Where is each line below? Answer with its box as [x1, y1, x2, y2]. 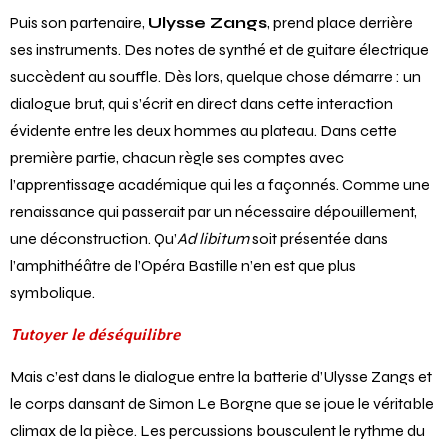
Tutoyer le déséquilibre [10, 324, 180, 344]
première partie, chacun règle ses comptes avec [10, 147, 344, 167]
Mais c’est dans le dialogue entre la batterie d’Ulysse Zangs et [10, 366, 432, 386]
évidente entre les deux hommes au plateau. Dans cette [10, 120, 397, 140]
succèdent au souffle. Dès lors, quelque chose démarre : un [10, 66, 421, 86]
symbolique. [10, 282, 95, 302]
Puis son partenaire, [10, 12, 148, 32]
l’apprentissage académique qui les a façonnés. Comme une [10, 174, 430, 194]
